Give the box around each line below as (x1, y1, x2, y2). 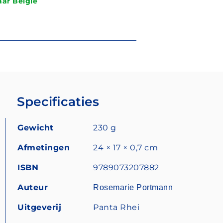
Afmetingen (17, 142, 70, 152)
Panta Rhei (93, 202, 139, 212)
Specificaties (17, 94, 99, 109)
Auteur (17, 182, 48, 192)
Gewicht (17, 122, 54, 132)
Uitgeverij (17, 202, 61, 212)
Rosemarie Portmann (93, 183, 173, 192)
